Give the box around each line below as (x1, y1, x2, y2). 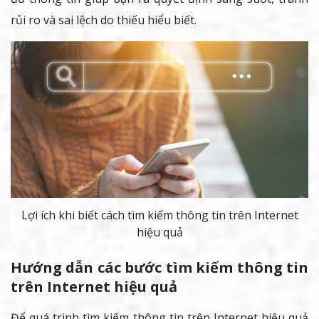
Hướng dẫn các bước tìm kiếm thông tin (11, 258, 308, 278)
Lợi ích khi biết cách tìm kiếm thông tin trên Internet (21, 207, 298, 224)
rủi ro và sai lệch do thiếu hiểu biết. (11, 12, 197, 28)
